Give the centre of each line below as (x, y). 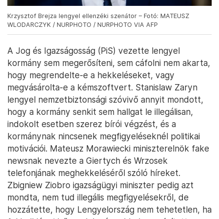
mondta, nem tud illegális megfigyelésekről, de (98, 197)
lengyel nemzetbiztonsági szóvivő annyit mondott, (105, 100)
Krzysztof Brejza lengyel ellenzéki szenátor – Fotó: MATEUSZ (98, 16)
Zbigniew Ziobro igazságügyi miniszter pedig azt (100, 185)
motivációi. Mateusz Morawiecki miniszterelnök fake (108, 149)
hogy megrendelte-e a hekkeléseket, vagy (91, 75)
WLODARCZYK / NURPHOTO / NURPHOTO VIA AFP (83, 25)
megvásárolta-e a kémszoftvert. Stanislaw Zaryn (102, 88)
